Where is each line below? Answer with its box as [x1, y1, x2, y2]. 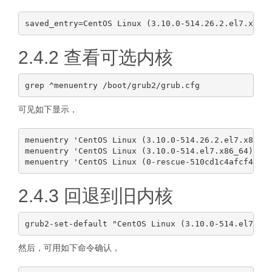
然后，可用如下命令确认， [18, 243, 120, 253]
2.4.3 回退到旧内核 [18, 186, 173, 206]
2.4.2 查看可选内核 [18, 47, 173, 67]
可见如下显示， [18, 104, 78, 114]
